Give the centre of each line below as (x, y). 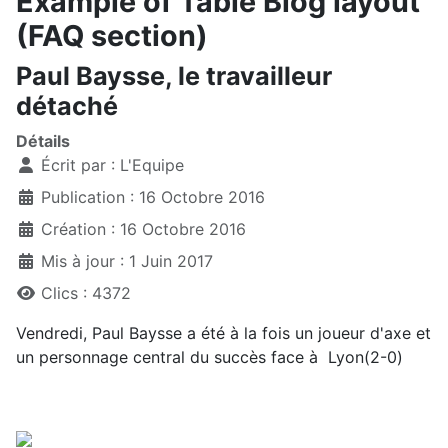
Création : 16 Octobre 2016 (143, 229)
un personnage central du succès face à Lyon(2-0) (209, 357)
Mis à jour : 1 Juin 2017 (127, 261)
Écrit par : (78, 165)
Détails (43, 141)
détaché (67, 106)
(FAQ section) (112, 36)
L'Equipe (152, 165)
